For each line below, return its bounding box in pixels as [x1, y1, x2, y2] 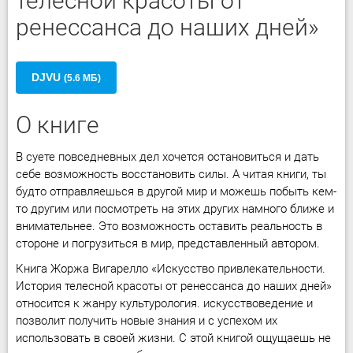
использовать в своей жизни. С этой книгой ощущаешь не [16, 331, 331, 345]
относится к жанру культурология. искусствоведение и [16, 296, 313, 310]
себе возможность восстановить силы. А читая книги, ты [16, 167, 326, 181]
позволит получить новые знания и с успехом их [16, 314, 277, 328]
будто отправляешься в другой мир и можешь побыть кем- [16, 184, 336, 199]
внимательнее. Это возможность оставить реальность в [16, 219, 322, 233]
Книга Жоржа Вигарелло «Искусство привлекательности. [16, 262, 325, 276]
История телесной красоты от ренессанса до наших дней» [16, 279, 332, 293]
